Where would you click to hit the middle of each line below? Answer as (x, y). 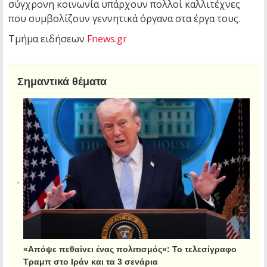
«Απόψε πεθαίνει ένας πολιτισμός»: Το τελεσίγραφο (130, 249)
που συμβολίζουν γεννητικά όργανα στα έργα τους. (124, 18)
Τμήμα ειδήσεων (48, 39)
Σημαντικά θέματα (62, 82)
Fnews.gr (107, 39)
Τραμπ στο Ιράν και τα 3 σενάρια (91, 261)
